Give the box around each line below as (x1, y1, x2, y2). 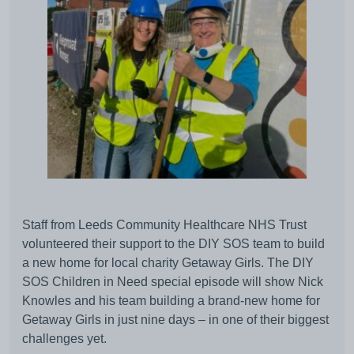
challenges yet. (22, 331, 107, 345)
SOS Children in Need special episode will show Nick (22, 274, 323, 288)
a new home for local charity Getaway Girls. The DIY (22, 255, 314, 269)
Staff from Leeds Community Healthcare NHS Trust (22, 217, 307, 232)
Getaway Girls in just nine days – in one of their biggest (22, 312, 329, 326)
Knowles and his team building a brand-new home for (22, 293, 320, 307)
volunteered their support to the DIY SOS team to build (22, 236, 325, 250)
